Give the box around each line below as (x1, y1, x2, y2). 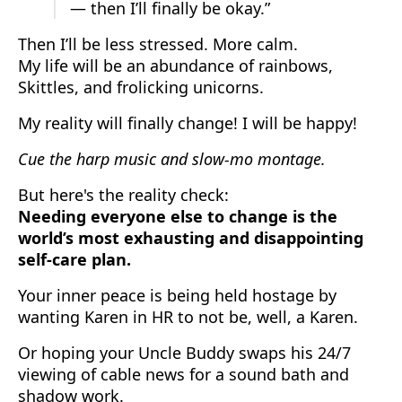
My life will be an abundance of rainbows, (18, 54, 333, 76)
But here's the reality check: (18, 183, 229, 205)
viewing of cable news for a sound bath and (18, 363, 349, 385)
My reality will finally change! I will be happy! (18, 111, 357, 134)
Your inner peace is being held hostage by (18, 284, 336, 306)
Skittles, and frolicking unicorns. (18, 75, 264, 98)
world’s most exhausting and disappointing (18, 226, 363, 249)
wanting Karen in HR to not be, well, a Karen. (18, 305, 358, 328)
